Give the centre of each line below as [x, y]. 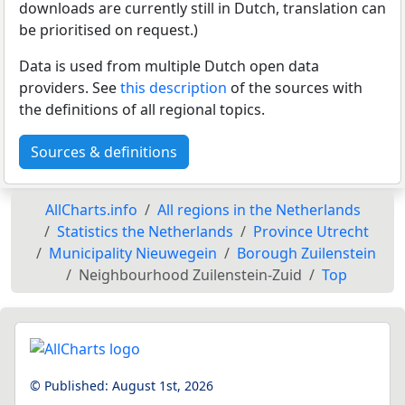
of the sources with [295, 87]
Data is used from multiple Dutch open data [169, 66]
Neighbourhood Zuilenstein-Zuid [190, 274]
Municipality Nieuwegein [133, 253]
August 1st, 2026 [163, 386]
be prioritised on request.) [108, 29]
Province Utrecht [311, 231]
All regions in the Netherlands [259, 209]
